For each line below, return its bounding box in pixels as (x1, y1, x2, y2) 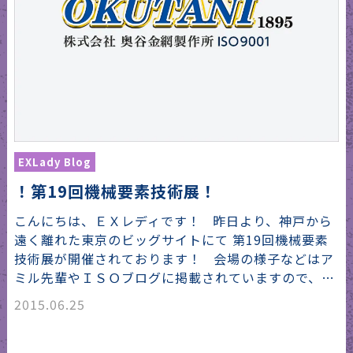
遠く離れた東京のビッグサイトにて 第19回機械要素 (13, 230, 329, 250)
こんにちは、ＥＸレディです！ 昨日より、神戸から (13, 211, 333, 231)
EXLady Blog (17, 154, 91, 170)
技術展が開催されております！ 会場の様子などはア (13, 249, 334, 269)
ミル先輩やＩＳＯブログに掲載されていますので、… (13, 268, 335, 288)
